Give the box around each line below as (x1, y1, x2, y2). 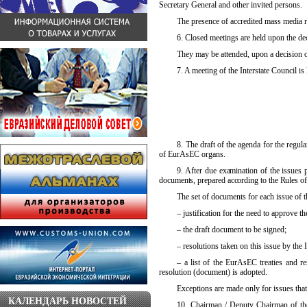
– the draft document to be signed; (177, 225, 287, 234)
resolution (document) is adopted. (159, 267, 267, 277)
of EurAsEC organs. (159, 149, 225, 159)
